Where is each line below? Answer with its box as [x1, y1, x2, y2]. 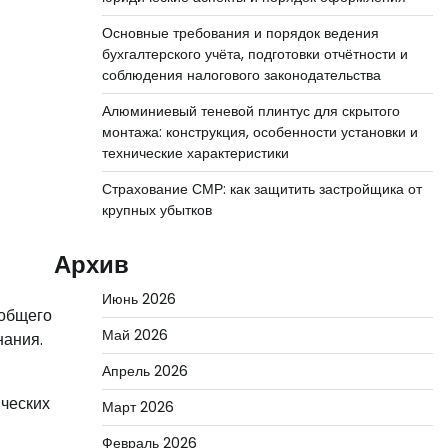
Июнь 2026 [101, 289, 176, 309]
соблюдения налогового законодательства [101, 65, 381, 85]
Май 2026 [101, 325, 168, 345]
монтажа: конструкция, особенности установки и [101, 122, 418, 142]
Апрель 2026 [101, 361, 188, 381]
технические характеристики [101, 143, 289, 163]
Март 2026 [101, 397, 174, 417]
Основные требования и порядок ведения [101, 23, 379, 43]
